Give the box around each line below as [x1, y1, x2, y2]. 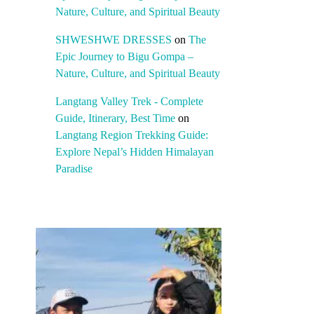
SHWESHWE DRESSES [55, 34, 172, 46]
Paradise [55, 163, 93, 175]
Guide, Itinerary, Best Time [55, 112, 175, 125]
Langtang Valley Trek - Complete [55, 95, 203, 108]
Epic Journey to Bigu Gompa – [55, 50, 193, 63]
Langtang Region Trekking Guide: [55, 129, 208, 142]
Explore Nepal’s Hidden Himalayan [55, 146, 214, 158]
